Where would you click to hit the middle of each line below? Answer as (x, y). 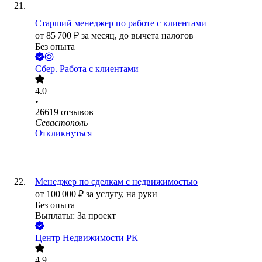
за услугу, (106, 194)
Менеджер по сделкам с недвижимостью (116, 182)
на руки (142, 194)
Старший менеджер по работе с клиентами (121, 23)
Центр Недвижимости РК (87, 238)
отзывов (77, 112)
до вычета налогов (156, 36)
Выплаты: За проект (75, 216)
